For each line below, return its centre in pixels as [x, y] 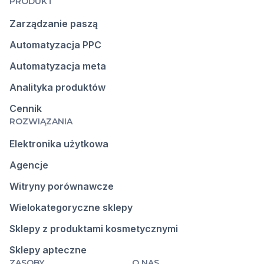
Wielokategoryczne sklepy [71, 208]
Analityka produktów [57, 88]
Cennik [26, 109]
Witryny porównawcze [62, 187]
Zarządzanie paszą [54, 24]
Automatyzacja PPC [55, 45]
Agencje [29, 165]
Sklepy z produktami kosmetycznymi [94, 229]
